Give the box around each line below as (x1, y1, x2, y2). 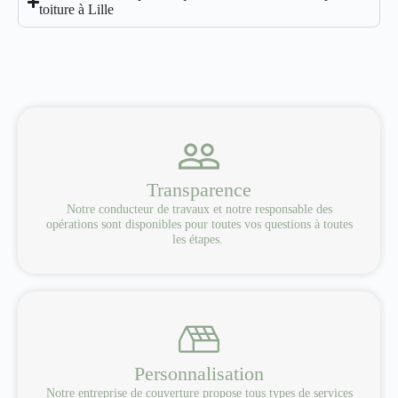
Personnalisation (134, 362, 264, 385)
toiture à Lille (39, 2, 115, 17)
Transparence (147, 179, 251, 201)
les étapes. (171, 233, 227, 246)
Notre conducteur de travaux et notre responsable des (66, 203, 332, 216)
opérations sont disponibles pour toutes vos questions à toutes (45, 218, 353, 231)
